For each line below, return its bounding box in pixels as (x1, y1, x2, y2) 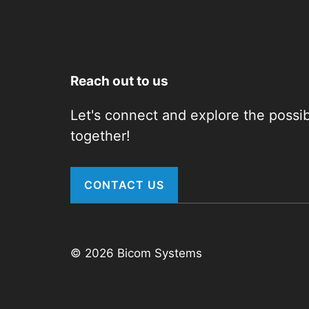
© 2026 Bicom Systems (70, 246, 202, 260)
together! (70, 127, 130, 144)
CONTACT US (84, 177, 164, 192)
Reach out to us (70, 72, 168, 89)
